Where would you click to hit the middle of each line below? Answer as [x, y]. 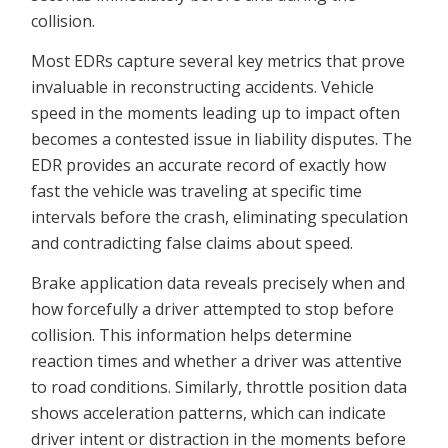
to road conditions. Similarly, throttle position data [219, 386]
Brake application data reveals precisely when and [218, 282]
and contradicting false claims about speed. [192, 242]
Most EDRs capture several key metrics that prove [218, 60]
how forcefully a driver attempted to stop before [213, 308]
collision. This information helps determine [192, 334]
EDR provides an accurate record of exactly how [209, 164]
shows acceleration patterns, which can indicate [209, 412]
